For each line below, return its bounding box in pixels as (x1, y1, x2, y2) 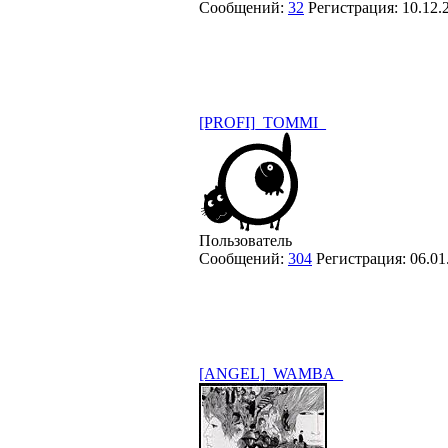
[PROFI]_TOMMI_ (199, 113, 326, 131)
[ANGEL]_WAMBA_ (199, 364, 343, 382)
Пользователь (199, 231, 292, 249)
